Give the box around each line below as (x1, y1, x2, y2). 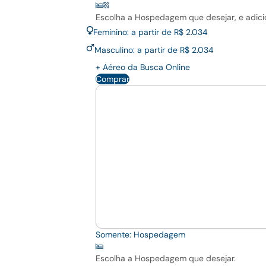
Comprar (96, 74, 129, 85)
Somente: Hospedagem (96, 229, 185, 240)
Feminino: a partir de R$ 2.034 (93, 27, 208, 38)
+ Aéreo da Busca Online (96, 62, 190, 73)
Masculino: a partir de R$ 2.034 (94, 45, 214, 56)
